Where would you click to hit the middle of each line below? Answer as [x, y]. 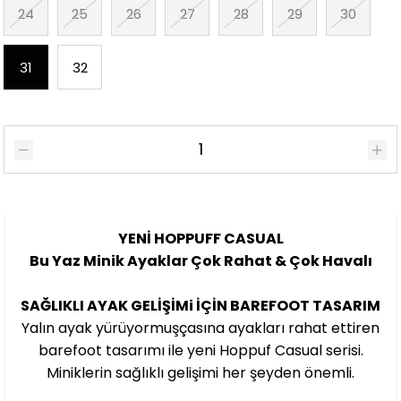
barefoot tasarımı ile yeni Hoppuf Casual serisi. [200, 350]
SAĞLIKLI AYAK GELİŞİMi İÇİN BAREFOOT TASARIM [200, 305]
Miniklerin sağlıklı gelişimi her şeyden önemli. [200, 372]
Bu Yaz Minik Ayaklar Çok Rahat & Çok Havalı [200, 260]
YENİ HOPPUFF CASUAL [200, 238]
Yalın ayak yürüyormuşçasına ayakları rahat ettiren [200, 328]
